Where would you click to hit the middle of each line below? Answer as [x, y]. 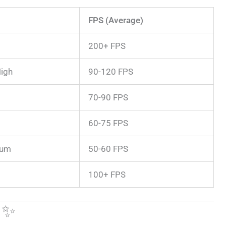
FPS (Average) [116, 20]
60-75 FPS [108, 123]
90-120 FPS [111, 72]
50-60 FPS [108, 149]
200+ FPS [107, 46]
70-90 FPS [108, 97]
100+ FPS [107, 175]
